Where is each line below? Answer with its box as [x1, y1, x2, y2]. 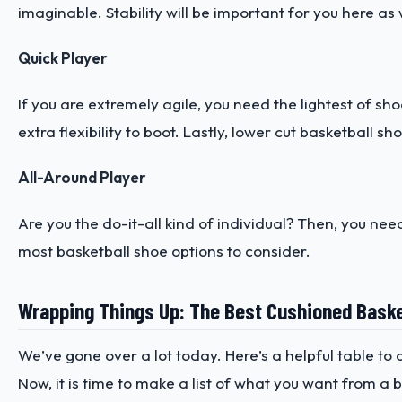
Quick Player [18, 48, 108, 68]
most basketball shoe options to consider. [18, 241, 314, 261]
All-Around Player [18, 168, 146, 188]
